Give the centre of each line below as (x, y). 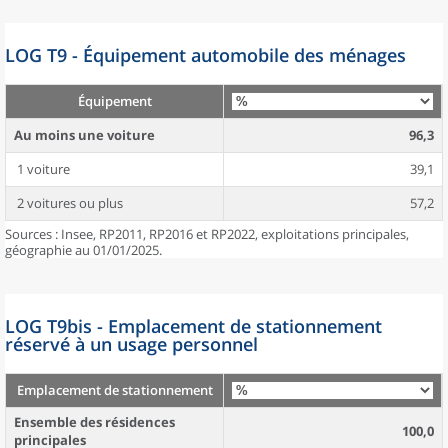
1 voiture (42, 169)
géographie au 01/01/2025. (83, 250)
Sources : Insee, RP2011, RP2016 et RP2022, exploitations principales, (207, 234)
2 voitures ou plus (68, 203)
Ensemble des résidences (94, 422)
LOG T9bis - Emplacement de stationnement (193, 326)
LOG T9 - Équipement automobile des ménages (205, 55)
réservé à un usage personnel (131, 344)
